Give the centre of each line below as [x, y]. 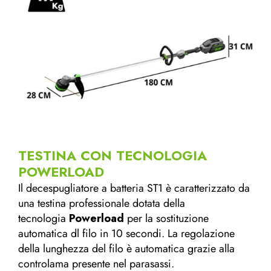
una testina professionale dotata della [102, 204]
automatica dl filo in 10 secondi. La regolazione [126, 234]
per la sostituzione [166, 219]
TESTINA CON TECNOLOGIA [113, 156]
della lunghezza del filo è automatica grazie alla [126, 249]
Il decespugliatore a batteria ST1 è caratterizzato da [134, 188]
